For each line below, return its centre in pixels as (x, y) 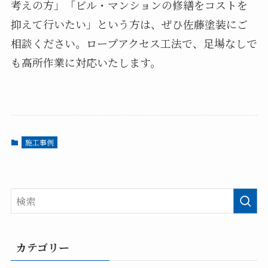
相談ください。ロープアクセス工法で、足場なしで (134, 43)
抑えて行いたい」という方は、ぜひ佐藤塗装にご (129, 24)
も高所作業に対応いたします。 (86, 63)
